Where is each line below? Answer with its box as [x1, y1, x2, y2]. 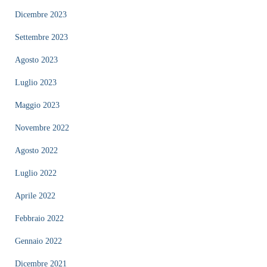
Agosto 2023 [15, 55, 58, 64]
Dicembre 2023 [15, 10, 67, 19]
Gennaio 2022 [15, 236, 62, 246]
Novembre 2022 [15, 123, 69, 132]
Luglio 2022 [15, 168, 57, 178]
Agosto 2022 [15, 145, 58, 155]
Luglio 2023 [15, 77, 57, 87]
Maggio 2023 [15, 100, 60, 110]
